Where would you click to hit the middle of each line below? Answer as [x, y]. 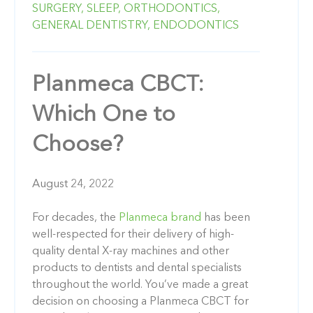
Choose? [78, 145]
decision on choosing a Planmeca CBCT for [140, 301]
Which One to [104, 115]
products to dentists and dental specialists [137, 268]
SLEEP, [104, 9]
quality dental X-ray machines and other [131, 251]
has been [227, 218]
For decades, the [74, 218]
